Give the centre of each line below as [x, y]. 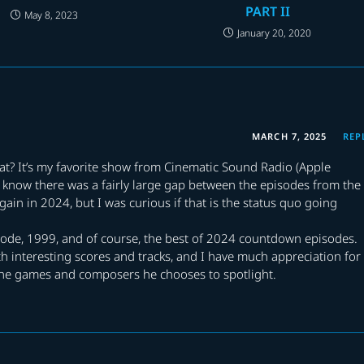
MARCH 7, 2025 [290, 136]
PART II [267, 11]
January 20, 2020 [275, 32]
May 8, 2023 [52, 15]
